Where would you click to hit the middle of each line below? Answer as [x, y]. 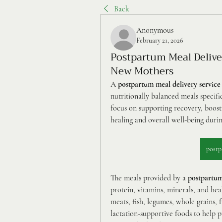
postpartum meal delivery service [169, 84]
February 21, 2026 [160, 40]
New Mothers [142, 71]
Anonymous [155, 30]
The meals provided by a [149, 178]
